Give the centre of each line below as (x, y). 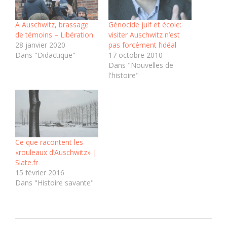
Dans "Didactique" (45, 55)
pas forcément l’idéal (142, 45)
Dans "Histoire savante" (54, 182)
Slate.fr (27, 162)
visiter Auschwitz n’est (144, 35)
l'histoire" (124, 75)
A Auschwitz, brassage (52, 25)
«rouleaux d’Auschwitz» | (56, 152)
